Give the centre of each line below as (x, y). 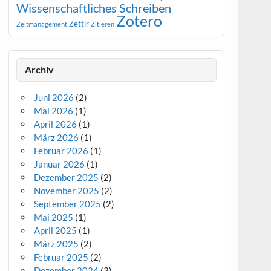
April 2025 (56, 231)
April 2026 (56, 124)
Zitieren (103, 24)
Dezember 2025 (67, 178)
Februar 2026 (61, 151)
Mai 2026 (54, 111)
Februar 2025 (61, 257)
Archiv (39, 70)
